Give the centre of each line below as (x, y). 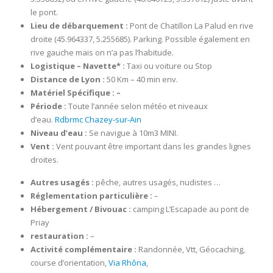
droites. (44, 160)
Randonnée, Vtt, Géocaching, (190, 250)
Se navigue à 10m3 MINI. (132, 133)
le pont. (44, 12)
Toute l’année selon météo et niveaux (137, 106)
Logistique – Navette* (76, 66)
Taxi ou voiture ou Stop (169, 66)
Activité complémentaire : (83, 250)
